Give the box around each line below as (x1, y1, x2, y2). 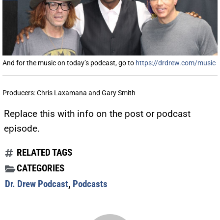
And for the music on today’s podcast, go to (2, 59, 136, 67)
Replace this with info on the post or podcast (4, 108, 191, 120)
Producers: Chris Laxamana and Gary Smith (2, 89, 136, 97)
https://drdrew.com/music (136, 59, 216, 67)
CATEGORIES (17, 163, 64, 174)
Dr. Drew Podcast (5, 178, 68, 190)
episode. (4, 123, 40, 135)
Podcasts (73, 178, 108, 190)
